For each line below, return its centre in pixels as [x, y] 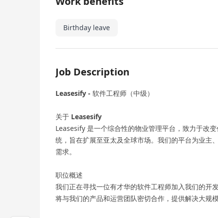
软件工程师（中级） [123, 93]
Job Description [92, 72]
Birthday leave [87, 27]
